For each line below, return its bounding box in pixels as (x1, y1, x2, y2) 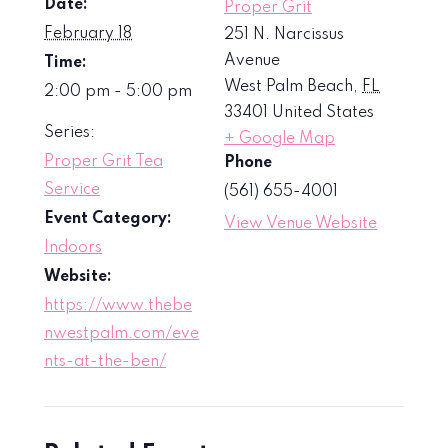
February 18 (44, 25, 132, 42)
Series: (44, 124, 95, 141)
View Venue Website (224, 215, 377, 232)
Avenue (224, 52, 280, 69)
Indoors (44, 239, 102, 256)
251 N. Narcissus (224, 26, 344, 43)
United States (272, 104, 374, 121)
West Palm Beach (224, 78, 353, 95)
